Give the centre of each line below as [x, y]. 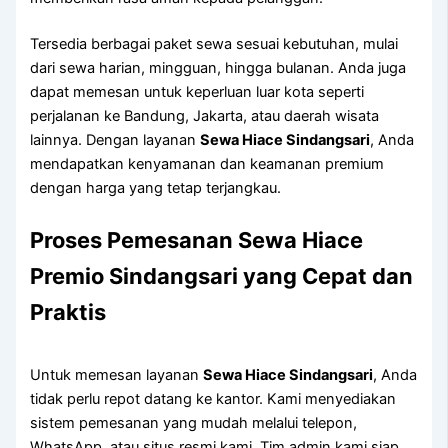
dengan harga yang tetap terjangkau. [156, 188]
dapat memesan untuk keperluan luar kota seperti [197, 92]
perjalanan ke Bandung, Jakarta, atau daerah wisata [205, 116]
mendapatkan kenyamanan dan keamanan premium [207, 164]
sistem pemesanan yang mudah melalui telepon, [194, 422]
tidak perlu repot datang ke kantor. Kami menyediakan [213, 398]
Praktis [68, 312]
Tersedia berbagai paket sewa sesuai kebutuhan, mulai [214, 44]
